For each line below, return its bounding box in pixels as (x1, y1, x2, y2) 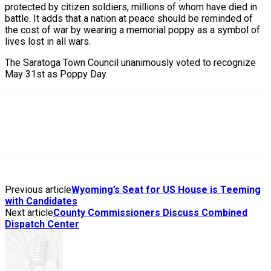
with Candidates (5, 195, 77, 207)
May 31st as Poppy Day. (5, 68, 108, 80)
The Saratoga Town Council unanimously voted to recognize (5, 56, 256, 68)
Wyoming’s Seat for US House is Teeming (71, 183, 261, 195)
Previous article (5, 183, 71, 195)
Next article (5, 206, 53, 218)
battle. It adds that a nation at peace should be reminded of (5, 12, 253, 24)
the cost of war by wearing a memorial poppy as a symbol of (5, 24, 260, 36)
